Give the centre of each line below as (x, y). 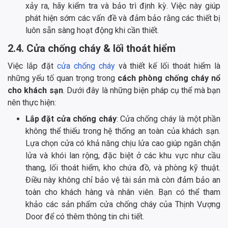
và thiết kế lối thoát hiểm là (168, 66)
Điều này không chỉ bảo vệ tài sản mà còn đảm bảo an (123, 180)
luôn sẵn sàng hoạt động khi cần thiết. (92, 30)
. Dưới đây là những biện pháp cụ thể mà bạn (142, 90)
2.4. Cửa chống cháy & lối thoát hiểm (92, 48)
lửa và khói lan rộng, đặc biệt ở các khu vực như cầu (123, 155)
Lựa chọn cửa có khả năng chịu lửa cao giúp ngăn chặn (123, 143)
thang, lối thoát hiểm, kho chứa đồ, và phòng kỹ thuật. (123, 167)
